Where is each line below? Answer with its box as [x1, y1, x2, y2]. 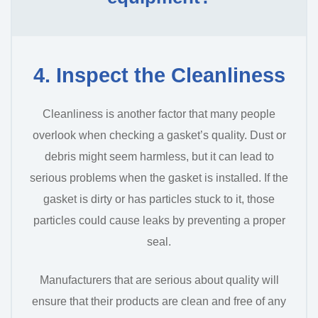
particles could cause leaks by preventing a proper [33, 214, 285, 226]
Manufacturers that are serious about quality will [39, 273, 279, 286]
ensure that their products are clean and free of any [32, 295, 286, 307]
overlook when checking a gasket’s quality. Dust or [32, 128, 286, 141]
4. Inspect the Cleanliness [33, 63, 285, 87]
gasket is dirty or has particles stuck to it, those [43, 192, 275, 205]
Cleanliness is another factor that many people [43, 107, 275, 120]
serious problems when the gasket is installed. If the [30, 171, 288, 184]
